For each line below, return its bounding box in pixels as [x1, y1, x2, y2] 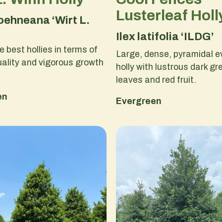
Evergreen [115, 96, 162, 107]
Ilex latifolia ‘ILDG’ [115, 30, 214, 43]
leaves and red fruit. [115, 74, 196, 85]
